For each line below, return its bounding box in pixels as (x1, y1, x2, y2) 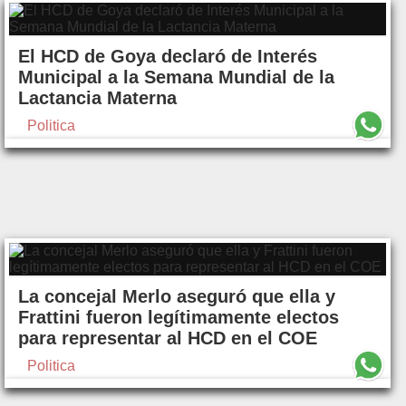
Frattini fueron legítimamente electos (18, 306, 339, 327)
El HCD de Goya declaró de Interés (18, 45, 317, 66)
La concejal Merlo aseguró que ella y (18, 285, 335, 306)
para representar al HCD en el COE (18, 327, 317, 348)
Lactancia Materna (18, 87, 177, 108)
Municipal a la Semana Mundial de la (18, 66, 334, 87)
